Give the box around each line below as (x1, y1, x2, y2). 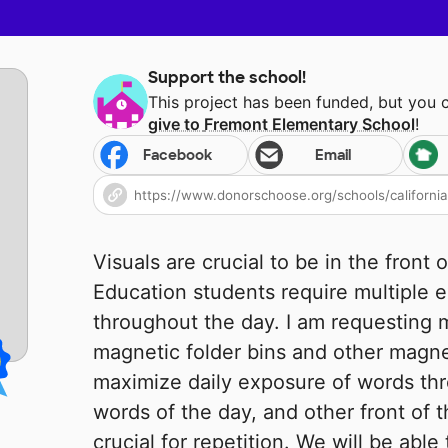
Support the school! (148, 67, 307, 89)
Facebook (143, 146, 213, 165)
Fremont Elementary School (204, 114, 416, 135)
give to (148, 114, 205, 135)
